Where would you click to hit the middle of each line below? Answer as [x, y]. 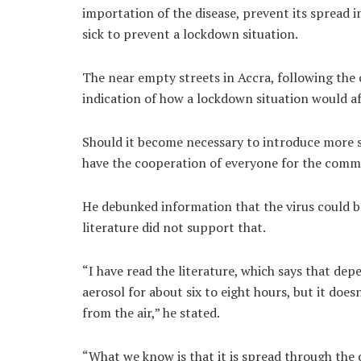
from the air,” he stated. [151, 313]
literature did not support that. [174, 228]
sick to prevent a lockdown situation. [190, 34]
